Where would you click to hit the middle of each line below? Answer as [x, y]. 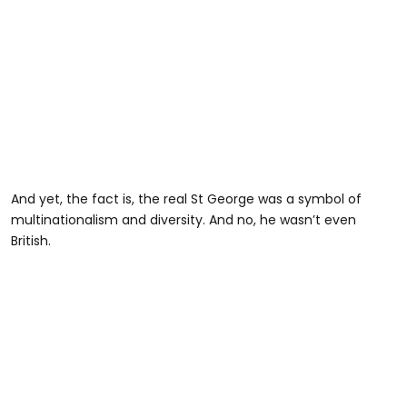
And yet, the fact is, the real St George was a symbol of [186, 199]
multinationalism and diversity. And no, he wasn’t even [184, 219]
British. [31, 240]
